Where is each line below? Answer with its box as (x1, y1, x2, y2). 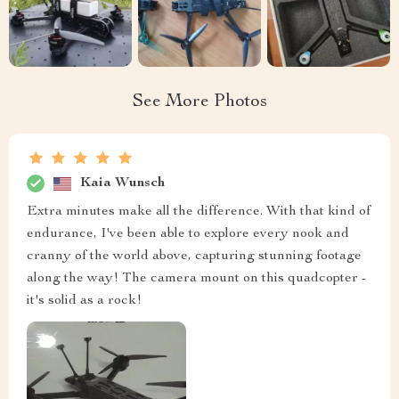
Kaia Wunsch (80, 175, 165, 191)
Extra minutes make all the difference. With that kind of (27, 205, 370, 220)
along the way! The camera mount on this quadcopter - (27, 272, 366, 287)
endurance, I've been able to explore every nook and (27, 227, 349, 242)
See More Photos (132, 94, 267, 112)
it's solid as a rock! (27, 294, 142, 309)
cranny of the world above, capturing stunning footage (27, 249, 362, 265)
